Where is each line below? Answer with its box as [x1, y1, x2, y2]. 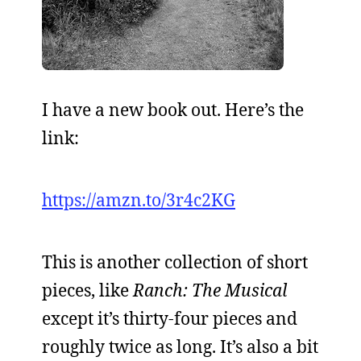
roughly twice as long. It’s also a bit [42, 335, 318, 358]
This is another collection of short [42, 251, 308, 273]
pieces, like [42, 279, 133, 301]
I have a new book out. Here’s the [42, 98, 304, 121]
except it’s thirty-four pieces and [42, 307, 297, 330]
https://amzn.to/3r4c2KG [42, 189, 235, 211]
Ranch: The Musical [133, 279, 287, 301]
